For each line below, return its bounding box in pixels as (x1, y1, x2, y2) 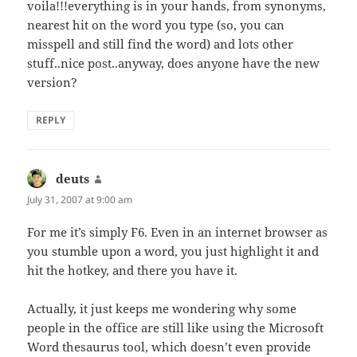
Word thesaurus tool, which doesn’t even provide (27, 339, 312, 355)
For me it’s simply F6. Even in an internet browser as (27, 224, 328, 241)
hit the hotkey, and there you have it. (27, 262, 238, 279)
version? (27, 73, 78, 90)
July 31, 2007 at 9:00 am (27, 192, 133, 206)
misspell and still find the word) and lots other (27, 35, 294, 52)
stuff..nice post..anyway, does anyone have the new (27, 54, 320, 71)
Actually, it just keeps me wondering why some (27, 300, 297, 317)
